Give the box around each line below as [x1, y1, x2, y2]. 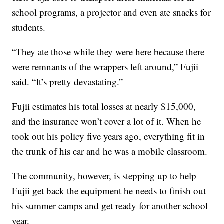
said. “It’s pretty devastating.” [12, 75, 123, 88]
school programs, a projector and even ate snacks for [12, 6, 211, 18]
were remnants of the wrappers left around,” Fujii [12, 60, 199, 73]
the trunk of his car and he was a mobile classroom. [12, 145, 208, 157]
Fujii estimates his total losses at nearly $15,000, [12, 100, 196, 112]
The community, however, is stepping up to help [12, 169, 197, 182]
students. [12, 21, 46, 33]
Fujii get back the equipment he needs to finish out [12, 184, 206, 197]
